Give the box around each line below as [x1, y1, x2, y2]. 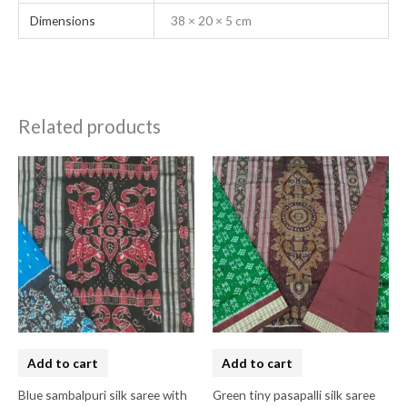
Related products [18, 115, 161, 138]
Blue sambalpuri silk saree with [18, 386, 187, 402]
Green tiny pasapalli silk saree [213, 386, 375, 402]
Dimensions [30, 13, 96, 29]
